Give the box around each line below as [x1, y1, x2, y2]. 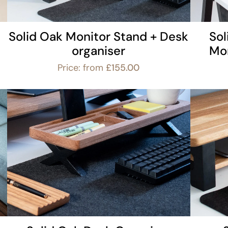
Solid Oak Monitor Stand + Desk [9, 28, 189, 44]
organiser [72, 43, 126, 59]
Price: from [58, 62, 106, 74]
